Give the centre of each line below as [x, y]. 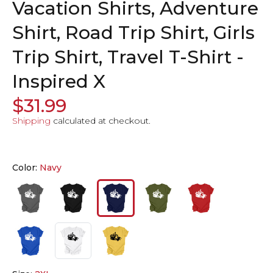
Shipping [31, 121]
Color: [26, 168]
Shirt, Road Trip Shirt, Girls [133, 33]
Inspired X [59, 81]
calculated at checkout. [101, 121]
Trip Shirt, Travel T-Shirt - [128, 57]
